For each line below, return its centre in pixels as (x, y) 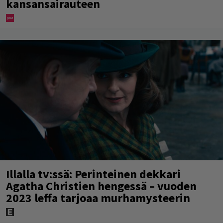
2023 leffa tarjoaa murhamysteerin (98, 198)
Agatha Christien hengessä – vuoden (101, 186)
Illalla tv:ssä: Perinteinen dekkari (93, 174)
